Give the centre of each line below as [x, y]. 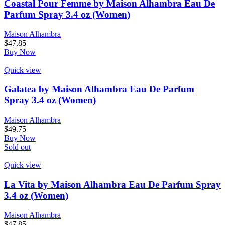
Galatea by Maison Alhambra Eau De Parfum [99, 89]
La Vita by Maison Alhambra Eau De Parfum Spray [113, 184]
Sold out [17, 147]
